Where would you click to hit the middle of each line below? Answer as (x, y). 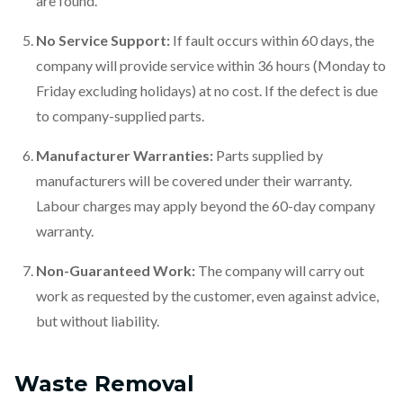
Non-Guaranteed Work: (116, 270)
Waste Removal (104, 384)
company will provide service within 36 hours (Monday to (211, 65)
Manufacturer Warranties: (125, 155)
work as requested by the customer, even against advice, (207, 296)
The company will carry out (280, 270)
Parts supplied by (268, 155)
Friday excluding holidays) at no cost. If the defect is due (207, 90)
